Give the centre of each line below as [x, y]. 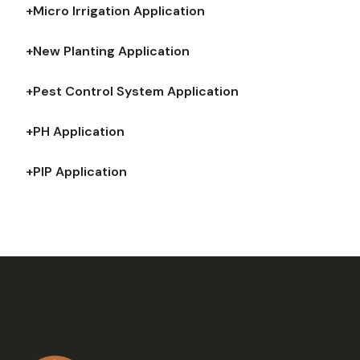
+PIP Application [77, 172]
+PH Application [76, 132]
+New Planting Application [108, 51]
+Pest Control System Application [133, 92]
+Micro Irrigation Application [116, 11]
